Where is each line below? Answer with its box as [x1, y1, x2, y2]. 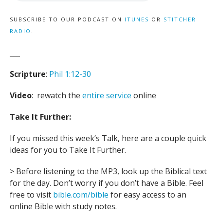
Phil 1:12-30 [49, 69, 91, 79]
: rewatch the [32, 90, 82, 101]
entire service [82, 90, 131, 101]
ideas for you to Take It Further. [10, 145, 126, 155]
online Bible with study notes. [10, 201, 117, 212]
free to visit [10, 189, 53, 200]
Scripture [10, 69, 46, 79]
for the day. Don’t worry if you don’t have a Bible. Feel [10, 178, 203, 188]
